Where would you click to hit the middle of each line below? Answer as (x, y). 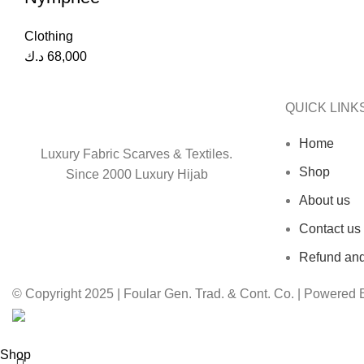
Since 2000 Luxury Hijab (136, 174)
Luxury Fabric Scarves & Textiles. (136, 154)
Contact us (330, 229)
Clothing (49, 36)
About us (325, 200)
